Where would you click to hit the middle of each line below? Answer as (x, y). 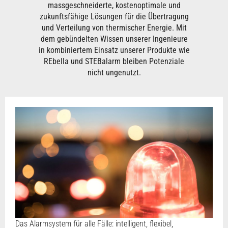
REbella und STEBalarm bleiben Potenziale (114, 61)
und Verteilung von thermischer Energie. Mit (114, 27)
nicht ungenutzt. (114, 72)
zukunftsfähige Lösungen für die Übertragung (114, 16)
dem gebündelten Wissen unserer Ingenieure (114, 39)
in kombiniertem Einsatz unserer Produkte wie (114, 50)
